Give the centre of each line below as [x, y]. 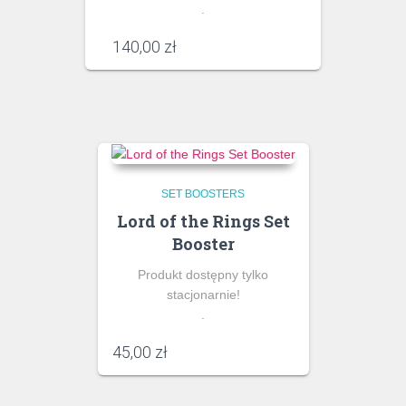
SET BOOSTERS [203, 194]
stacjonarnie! [203, 295]
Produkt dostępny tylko [203, 275]
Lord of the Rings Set [203, 222]
